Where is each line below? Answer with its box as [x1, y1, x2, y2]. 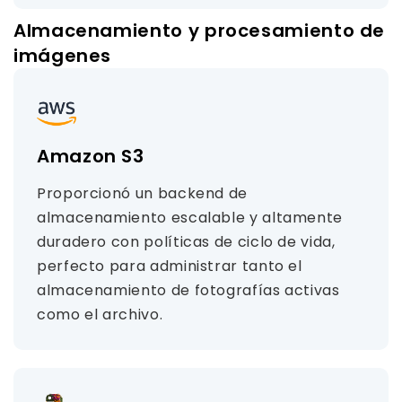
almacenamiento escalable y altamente [37, 207, 344, 228]
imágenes [13, 43, 112, 68]
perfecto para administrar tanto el [37, 256, 302, 276]
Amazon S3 [37, 144, 144, 169]
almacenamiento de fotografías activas [37, 280, 340, 301]
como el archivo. [37, 304, 163, 325]
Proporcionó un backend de [37, 183, 248, 204]
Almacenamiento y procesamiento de [13, 18, 386, 43]
